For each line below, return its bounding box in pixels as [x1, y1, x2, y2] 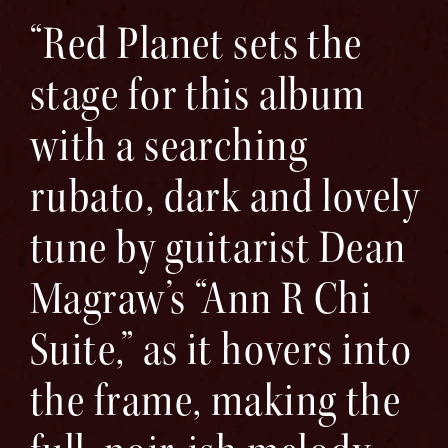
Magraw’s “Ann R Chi [30, 271, 373, 326]
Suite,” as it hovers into [30, 322, 413, 377]
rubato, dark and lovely [30, 169, 421, 224]
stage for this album [30, 67, 366, 122]
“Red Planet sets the [30, 16, 363, 71]
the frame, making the [30, 373, 402, 428]
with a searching [30, 118, 309, 173]
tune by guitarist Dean [30, 220, 407, 275]
